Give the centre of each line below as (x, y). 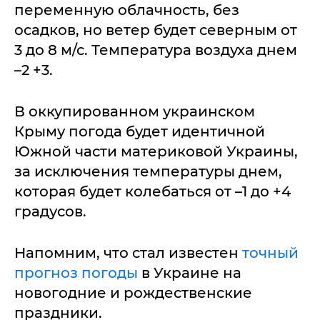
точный (270, 252)
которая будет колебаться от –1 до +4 (152, 191)
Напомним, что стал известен (128, 252)
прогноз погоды (76, 272)
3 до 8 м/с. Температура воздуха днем (156, 50)
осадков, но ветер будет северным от (156, 30)
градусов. (50, 211)
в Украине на (190, 272)
